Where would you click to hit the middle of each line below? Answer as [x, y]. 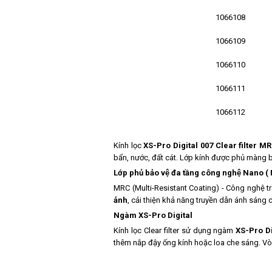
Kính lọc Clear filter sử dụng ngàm [175, 231]
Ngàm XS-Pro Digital [153, 216]
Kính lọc [129, 146]
